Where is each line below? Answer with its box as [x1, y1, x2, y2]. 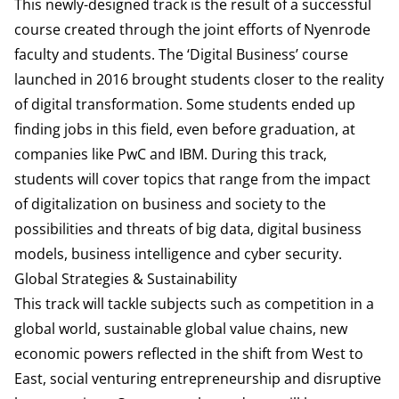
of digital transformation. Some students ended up [14, 94, 355, 114]
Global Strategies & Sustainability [14, 269, 237, 289]
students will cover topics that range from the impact [14, 169, 370, 189]
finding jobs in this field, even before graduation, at [14, 119, 355, 139]
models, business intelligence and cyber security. [14, 244, 342, 264]
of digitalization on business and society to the [14, 194, 326, 214]
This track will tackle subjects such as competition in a [14, 294, 374, 313]
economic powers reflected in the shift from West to [14, 344, 363, 363]
